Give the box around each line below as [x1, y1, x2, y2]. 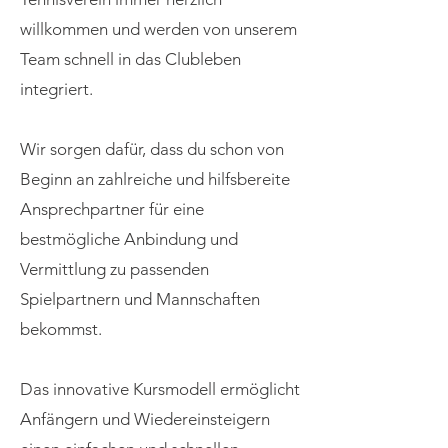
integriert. [20, 79, 97, 99]
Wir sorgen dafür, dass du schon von [20, 139, 284, 159]
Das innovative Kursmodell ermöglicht [20, 379, 300, 399]
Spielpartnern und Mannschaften [20, 289, 260, 309]
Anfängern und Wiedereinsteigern [20, 409, 270, 429]
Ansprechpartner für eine [20, 199, 204, 219]
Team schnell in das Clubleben [20, 49, 241, 69]
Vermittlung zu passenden [20, 259, 209, 279]
